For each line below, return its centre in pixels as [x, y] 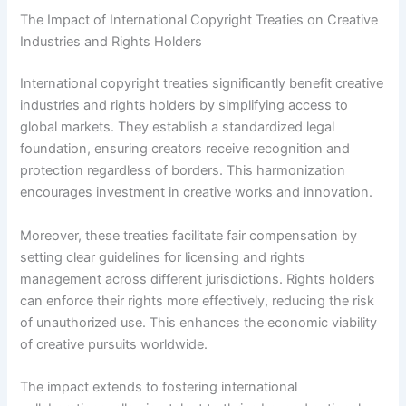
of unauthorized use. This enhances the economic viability [199, 322]
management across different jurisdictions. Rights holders [198, 279]
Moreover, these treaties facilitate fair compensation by [189, 235]
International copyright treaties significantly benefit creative [202, 84]
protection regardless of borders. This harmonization [183, 171]
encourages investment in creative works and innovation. [197, 193]
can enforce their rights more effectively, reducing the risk [198, 300]
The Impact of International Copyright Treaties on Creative [199, 20]
